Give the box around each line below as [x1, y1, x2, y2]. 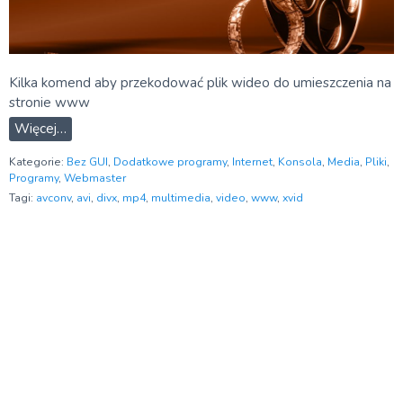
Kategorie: [9, 154, 67, 169]
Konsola [278, 154, 322, 169]
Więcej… [14, 120, 67, 139]
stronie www [9, 94, 90, 112]
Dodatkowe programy [113, 154, 227, 169]
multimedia [151, 190, 210, 205]
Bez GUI [67, 154, 108, 169]
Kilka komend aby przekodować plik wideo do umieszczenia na [9, 74, 391, 93]
